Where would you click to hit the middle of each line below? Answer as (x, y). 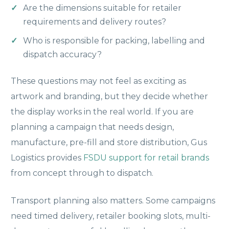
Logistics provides (47, 157)
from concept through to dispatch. (82, 173)
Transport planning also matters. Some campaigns (113, 200)
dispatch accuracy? (62, 54)
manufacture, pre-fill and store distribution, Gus (109, 142)
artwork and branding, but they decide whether (109, 96)
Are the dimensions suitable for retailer (102, 8)
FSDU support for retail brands (146, 157)
